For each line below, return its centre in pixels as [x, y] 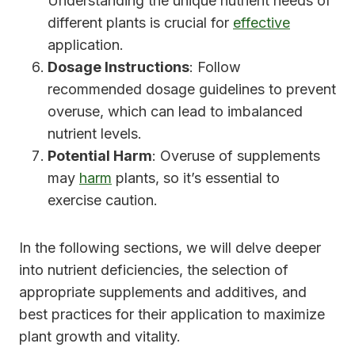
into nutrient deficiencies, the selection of [154, 270]
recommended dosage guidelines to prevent [192, 90]
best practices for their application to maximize [172, 315]
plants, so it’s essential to [196, 178]
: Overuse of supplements [236, 156]
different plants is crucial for [140, 23]
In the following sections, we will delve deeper [170, 248]
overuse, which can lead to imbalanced [175, 112]
